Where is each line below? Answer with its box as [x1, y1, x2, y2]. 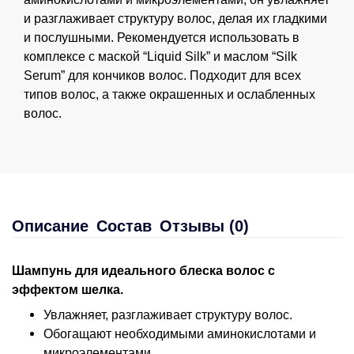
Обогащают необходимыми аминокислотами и [43, 326, 316, 341]
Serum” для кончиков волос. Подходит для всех [24, 68, 301, 82]
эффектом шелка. [12, 282, 123, 296]
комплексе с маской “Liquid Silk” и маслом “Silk [24, 49, 297, 63]
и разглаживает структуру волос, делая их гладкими [24, 11, 327, 25]
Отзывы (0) [160, 217, 249, 235]
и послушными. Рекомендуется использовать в [24, 30, 299, 44]
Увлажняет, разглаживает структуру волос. [43, 307, 292, 322]
